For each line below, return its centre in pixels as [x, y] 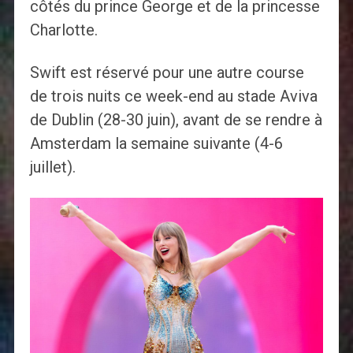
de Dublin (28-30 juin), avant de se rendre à [176, 120]
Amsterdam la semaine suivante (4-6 [156, 144]
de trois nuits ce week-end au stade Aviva [173, 97]
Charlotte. [63, 30]
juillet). [52, 167]
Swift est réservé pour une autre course [167, 73]
